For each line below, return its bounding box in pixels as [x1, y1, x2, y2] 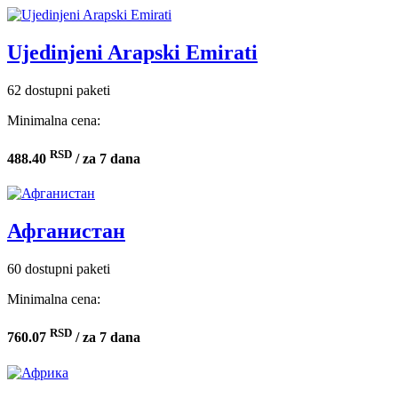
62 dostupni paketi [7, 82, 110, 98]
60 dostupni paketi [7, 261, 110, 277]
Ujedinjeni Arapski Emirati [7, 40, 258, 64]
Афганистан [7, 219, 125, 243]
